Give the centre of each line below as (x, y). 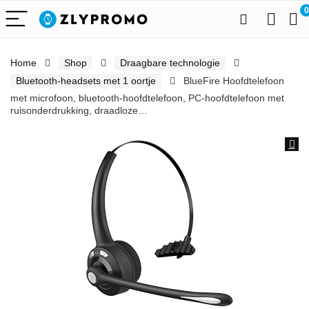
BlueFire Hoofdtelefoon (234, 81)
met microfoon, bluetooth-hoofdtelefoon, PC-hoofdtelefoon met (147, 98)
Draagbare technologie (170, 63)
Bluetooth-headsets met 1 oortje (86, 81)
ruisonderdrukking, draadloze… (79, 110)
